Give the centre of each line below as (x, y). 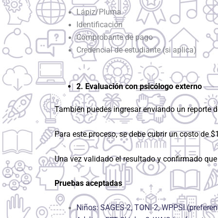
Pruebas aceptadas (88, 183)
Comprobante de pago (115, 37)
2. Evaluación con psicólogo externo (139, 86)
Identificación (100, 25)
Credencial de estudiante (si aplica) (136, 50)
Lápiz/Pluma (99, 12)
